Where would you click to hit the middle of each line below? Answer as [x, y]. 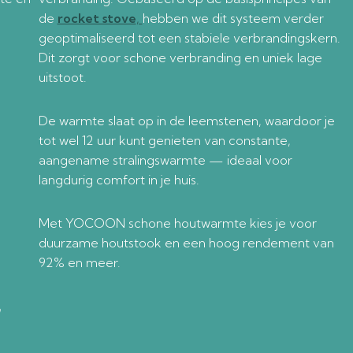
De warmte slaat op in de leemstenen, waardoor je [186, 121]
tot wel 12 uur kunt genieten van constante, [164, 140]
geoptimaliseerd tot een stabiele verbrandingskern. [189, 38]
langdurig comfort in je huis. [119, 180]
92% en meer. [79, 262]
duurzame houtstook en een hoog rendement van [186, 243]
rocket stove [97, 18]
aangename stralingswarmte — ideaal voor [165, 160]
